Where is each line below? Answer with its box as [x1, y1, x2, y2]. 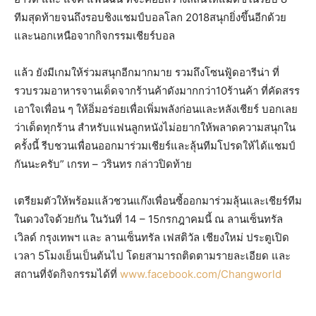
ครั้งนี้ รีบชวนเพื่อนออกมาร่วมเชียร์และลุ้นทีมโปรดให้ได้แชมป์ [14, 139, 296, 152]
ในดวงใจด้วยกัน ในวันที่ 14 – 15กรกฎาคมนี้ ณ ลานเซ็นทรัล [14, 212, 283, 226]
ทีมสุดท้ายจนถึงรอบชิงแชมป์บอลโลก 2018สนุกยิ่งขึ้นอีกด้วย [14, 11, 286, 24]
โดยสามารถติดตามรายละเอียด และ [126, 249, 291, 262]
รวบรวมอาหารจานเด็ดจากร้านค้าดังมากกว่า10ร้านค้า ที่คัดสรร [14, 84, 300, 97]
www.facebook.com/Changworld [120, 267, 281, 281]
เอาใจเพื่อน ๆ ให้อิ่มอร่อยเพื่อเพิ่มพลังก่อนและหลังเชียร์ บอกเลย [14, 102, 298, 116]
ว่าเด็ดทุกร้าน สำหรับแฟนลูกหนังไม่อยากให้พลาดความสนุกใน [14, 121, 296, 134]
